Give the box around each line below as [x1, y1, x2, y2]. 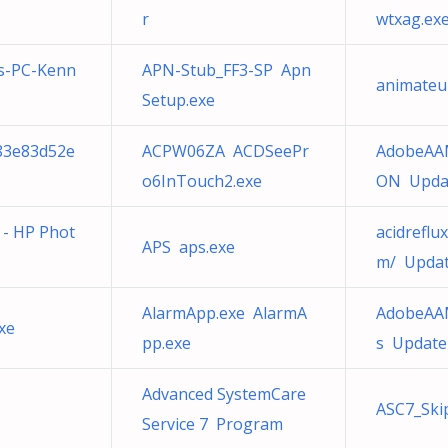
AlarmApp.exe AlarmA [142, 302, 307, 324]
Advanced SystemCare [142, 383, 306, 405]
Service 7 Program [142, 413, 283, 435]
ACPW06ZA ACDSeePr [142, 140, 309, 162]
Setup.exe [142, 89, 215, 111]
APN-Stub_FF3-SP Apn [142, 59, 311, 81]
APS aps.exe [142, 236, 235, 258]
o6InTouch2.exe [142, 170, 262, 192]
